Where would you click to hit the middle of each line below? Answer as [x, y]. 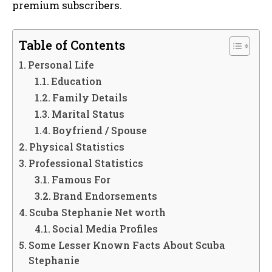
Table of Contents [72, 46]
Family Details [90, 98]
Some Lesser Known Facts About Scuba [127, 245]
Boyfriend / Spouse [99, 131]
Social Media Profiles [105, 229]
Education [76, 81]
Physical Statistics [77, 147]
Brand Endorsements [105, 196]
